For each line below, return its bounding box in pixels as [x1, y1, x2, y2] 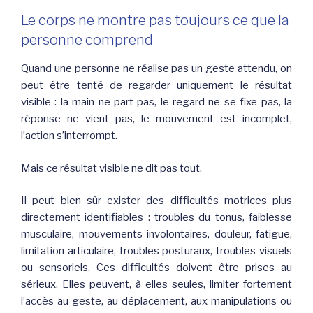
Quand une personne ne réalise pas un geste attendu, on [21, 62, 292, 75]
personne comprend [21, 31, 153, 49]
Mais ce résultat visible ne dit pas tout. [21, 161, 202, 175]
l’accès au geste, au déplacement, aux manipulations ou [21, 295, 292, 308]
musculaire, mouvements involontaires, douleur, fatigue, [21, 228, 292, 241]
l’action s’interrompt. [21, 129, 117, 143]
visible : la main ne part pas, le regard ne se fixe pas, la [21, 96, 292, 109]
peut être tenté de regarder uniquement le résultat [21, 79, 292, 92]
